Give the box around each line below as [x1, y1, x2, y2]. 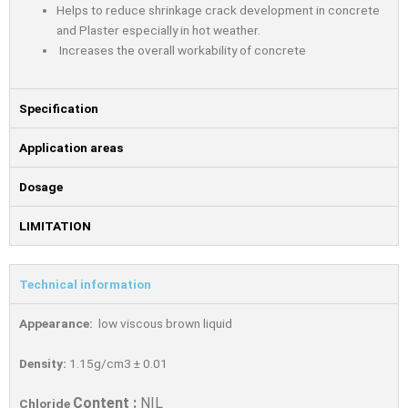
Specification [19, 100, 98, 116]
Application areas [19, 139, 123, 155]
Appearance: [19, 315, 93, 331]
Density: [19, 355, 66, 371]
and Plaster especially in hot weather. [56, 23, 261, 38]
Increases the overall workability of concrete [56, 43, 307, 58]
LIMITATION [19, 218, 91, 233]
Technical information [19, 276, 151, 291]
